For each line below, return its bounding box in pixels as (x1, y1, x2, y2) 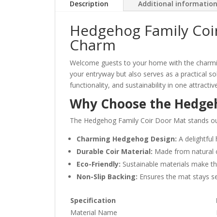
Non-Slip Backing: (77, 171, 138, 181)
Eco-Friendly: (77, 159, 121, 169)
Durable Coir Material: (77, 146, 153, 156)
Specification (70, 195, 116, 205)
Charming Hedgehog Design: (77, 134, 177, 143)
